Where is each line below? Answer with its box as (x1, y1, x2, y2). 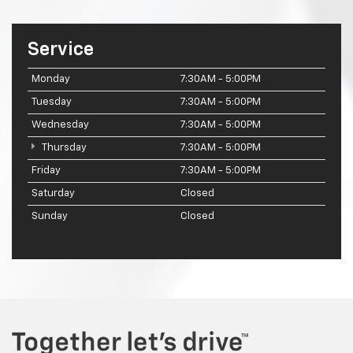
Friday (32, 165, 61, 176)
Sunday (32, 211, 68, 222)
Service (28, 40, 94, 60)
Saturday (32, 188, 75, 199)
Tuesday (32, 97, 72, 108)
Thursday (39, 143, 87, 154)
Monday (32, 74, 70, 85)
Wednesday (32, 120, 89, 131)
